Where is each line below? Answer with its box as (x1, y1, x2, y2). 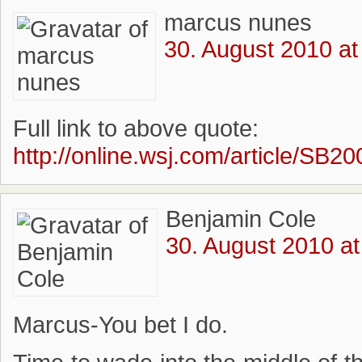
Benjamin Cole (166, 206, 316, 232)
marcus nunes (164, 10, 312, 36)
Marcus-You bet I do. (13, 312, 228, 338)
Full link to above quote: (13, 116, 259, 141)
